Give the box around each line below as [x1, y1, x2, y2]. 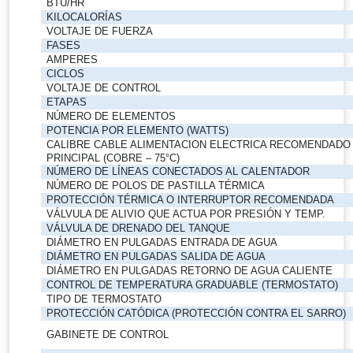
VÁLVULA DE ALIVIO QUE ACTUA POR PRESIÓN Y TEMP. [46, 207, 326, 220]
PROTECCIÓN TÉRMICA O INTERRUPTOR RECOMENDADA [46, 193, 335, 206]
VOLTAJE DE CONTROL [46, 81, 162, 94]
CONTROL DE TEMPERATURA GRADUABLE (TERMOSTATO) [46, 278, 339, 291]
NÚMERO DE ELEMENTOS [46, 110, 176, 122]
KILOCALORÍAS [46, 10, 123, 23]
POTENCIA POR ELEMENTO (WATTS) [46, 124, 229, 136]
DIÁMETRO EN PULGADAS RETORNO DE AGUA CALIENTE [46, 264, 333, 277]
